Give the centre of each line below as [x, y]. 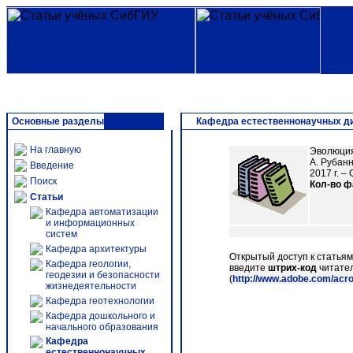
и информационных [90, 223]
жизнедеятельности [91, 286]
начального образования [102, 327]
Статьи [46, 197]
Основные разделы [58, 121]
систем [61, 234]
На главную [56, 150]
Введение [52, 165]
